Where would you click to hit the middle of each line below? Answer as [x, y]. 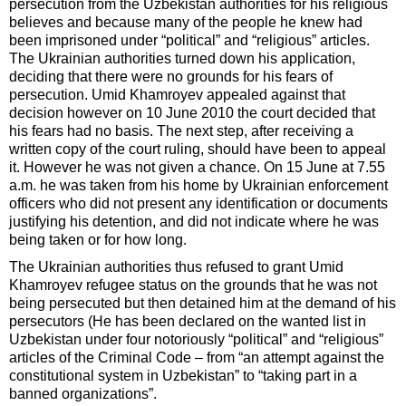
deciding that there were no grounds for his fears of [171, 77]
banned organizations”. [83, 394]
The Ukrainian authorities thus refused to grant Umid [176, 267]
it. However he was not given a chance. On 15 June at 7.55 [197, 168]
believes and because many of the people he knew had [186, 23]
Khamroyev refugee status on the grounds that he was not [193, 285]
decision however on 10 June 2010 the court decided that [192, 113]
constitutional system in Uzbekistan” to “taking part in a [183, 376]
